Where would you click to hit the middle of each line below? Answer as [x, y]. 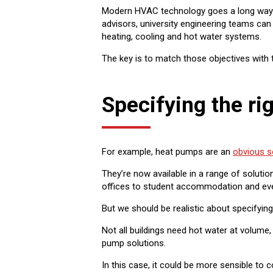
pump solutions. [134, 243]
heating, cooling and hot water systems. [182, 37]
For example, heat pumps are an [167, 152]
